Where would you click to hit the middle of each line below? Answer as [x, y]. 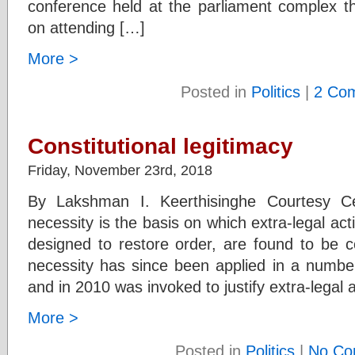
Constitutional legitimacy [160, 146]
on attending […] [86, 27]
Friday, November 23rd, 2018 [120, 170]
